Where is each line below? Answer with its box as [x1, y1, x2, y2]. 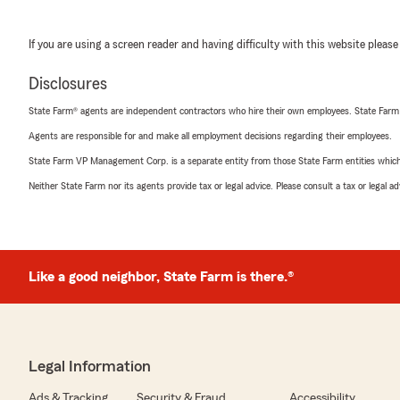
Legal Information [29, 358, 151, 375]
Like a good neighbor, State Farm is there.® [29, 270, 294, 285]
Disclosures [29, 75, 107, 94]
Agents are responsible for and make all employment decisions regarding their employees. [29, 130, 392, 142]
